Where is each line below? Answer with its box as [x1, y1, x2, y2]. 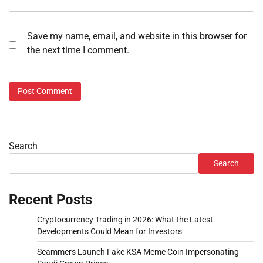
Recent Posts [9, 191, 92, 208]
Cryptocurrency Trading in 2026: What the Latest [37, 214, 213, 224]
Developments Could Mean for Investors [37, 226, 182, 236]
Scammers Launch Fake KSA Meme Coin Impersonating [37, 247, 239, 257]
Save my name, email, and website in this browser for [27, 31, 247, 42]
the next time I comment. [27, 45, 129, 56]
